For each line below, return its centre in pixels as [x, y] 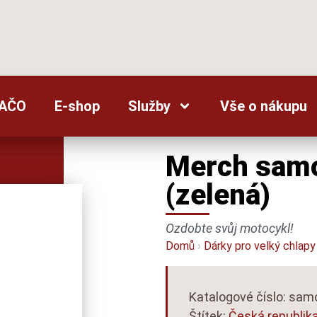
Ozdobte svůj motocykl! [229, 229]
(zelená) [218, 195]
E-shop [77, 106]
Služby [149, 106]
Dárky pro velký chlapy [259, 246]
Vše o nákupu [263, 106]
